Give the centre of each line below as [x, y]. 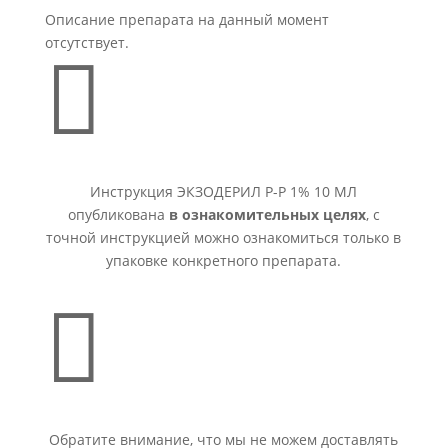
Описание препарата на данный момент [186, 19]
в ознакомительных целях [267, 214]
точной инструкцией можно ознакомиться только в [224, 237]
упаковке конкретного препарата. [224, 260]
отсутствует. [86, 42]
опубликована [118, 214]
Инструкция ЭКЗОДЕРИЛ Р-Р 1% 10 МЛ [224, 191]
